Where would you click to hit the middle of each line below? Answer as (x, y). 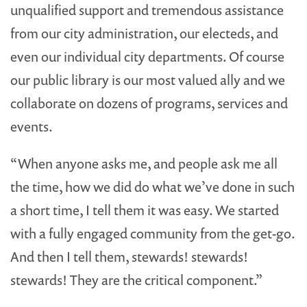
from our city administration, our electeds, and (144, 34)
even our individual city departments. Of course (147, 57)
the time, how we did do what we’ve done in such (152, 187)
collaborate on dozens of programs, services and (149, 103)
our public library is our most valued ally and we (148, 80)
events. (32, 127)
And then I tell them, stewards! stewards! (129, 257)
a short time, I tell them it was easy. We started (145, 210)
